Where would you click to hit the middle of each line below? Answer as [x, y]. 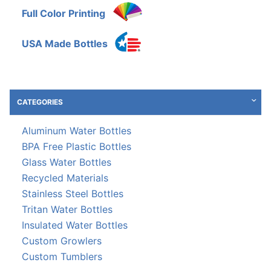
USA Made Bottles [65, 43]
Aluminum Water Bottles [77, 130]
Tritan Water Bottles [67, 209]
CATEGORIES [40, 102]
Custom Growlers [62, 240]
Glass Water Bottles [67, 162]
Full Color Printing [64, 13]
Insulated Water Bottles [75, 225]
